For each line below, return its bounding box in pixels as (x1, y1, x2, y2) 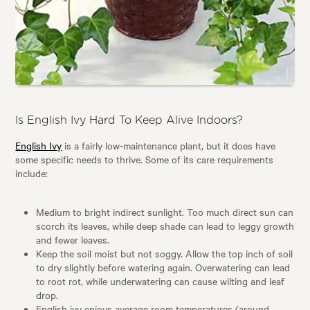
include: (15, 166, 48, 181)
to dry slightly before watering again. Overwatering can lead (36, 260, 291, 275)
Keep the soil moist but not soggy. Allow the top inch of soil (36, 246, 293, 261)
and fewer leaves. (36, 232, 110, 247)
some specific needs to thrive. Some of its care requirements (15, 152, 274, 167)
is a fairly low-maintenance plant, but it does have (62, 138, 276, 153)
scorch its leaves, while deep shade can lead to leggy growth (36, 219, 295, 233)
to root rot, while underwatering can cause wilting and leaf (36, 274, 285, 289)
